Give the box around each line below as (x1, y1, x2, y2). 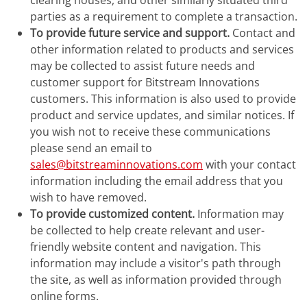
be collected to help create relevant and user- (30, 223, 265, 238)
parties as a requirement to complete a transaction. (30, 9, 297, 24)
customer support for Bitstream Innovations (30, 75, 260, 90)
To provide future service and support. (30, 25, 230, 40)
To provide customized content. (30, 206, 195, 221)
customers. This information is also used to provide (30, 91, 296, 106)
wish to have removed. (30, 190, 147, 205)
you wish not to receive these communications (30, 124, 271, 139)
